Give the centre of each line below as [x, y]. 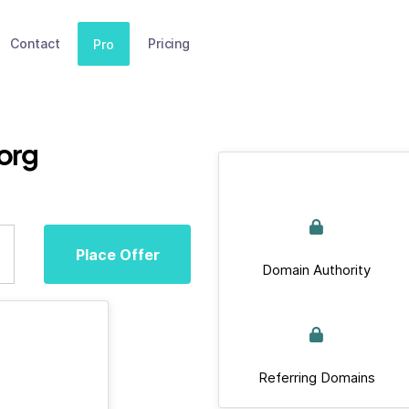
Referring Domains [316, 378]
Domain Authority [317, 270]
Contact [35, 43]
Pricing [168, 43]
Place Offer [117, 254]
